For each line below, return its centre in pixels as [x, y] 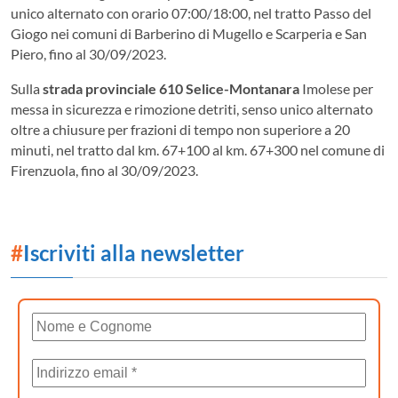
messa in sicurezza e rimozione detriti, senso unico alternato [192, 108]
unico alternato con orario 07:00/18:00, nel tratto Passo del [191, 12]
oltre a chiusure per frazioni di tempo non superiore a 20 [180, 129]
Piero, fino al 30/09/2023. [88, 53]
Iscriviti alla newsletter [134, 252]
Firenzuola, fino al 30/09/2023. [104, 170]
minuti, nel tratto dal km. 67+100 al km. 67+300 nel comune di [198, 149]
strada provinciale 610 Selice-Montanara [171, 88]
